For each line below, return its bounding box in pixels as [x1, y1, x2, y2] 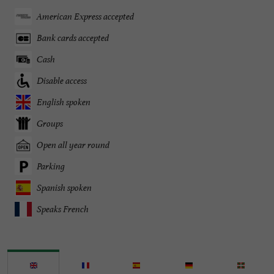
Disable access [37, 75, 87, 87]
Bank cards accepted [37, 32, 109, 44]
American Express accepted [37, 10, 134, 23]
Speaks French [37, 203, 89, 215]
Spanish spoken [37, 182, 92, 194]
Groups [37, 117, 63, 130]
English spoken [37, 96, 91, 108]
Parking [37, 160, 65, 172]
